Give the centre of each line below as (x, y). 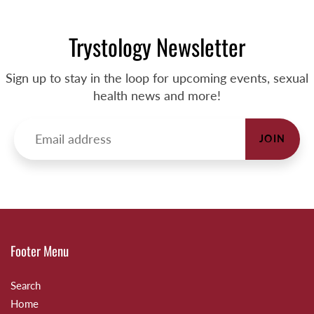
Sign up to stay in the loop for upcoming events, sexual (157, 77)
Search (26, 285)
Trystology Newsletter (157, 46)
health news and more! (157, 95)
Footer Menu (40, 250)
